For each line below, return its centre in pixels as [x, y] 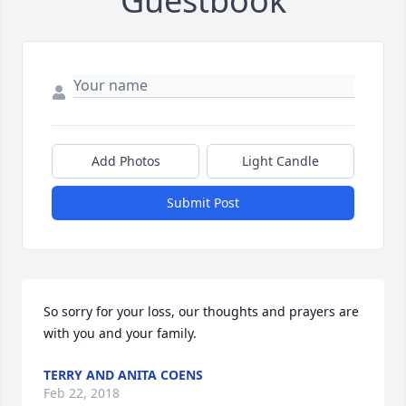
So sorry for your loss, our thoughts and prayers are [201, 312]
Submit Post [203, 203]
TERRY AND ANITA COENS [123, 375]
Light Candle [280, 161]
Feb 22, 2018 [82, 393]
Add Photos [126, 161]
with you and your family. [120, 333]
